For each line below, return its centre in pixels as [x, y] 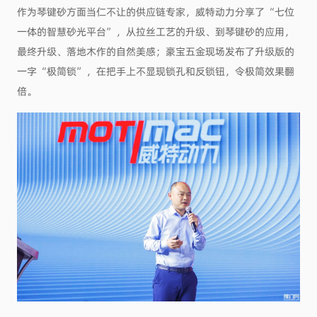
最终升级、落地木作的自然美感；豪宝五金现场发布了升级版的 [155, 51]
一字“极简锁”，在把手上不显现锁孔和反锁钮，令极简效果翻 [155, 71]
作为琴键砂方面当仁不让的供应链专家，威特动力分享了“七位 [155, 12]
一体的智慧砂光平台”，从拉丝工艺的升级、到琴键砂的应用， [155, 31]
